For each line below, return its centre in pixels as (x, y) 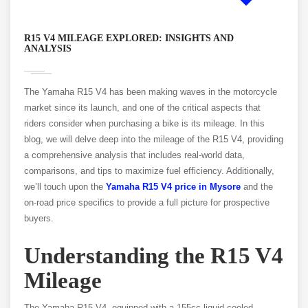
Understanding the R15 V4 (154, 256)
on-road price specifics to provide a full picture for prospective (147, 203)
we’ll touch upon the (65, 187)
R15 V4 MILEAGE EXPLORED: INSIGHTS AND (129, 38)
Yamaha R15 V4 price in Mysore (173, 187)
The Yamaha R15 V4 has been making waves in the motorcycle (151, 92)
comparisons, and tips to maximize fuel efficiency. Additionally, (149, 171)
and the (257, 187)
